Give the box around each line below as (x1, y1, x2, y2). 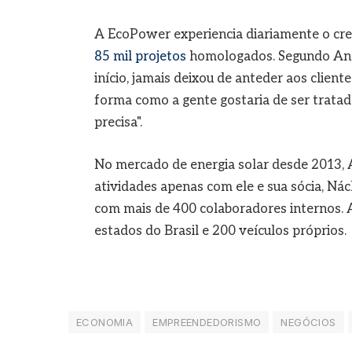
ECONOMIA (76, 316, 134, 329)
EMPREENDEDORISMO (152, 316, 262, 329)
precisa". (93, 115, 142, 130)
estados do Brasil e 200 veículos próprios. (93, 222, 346, 239)
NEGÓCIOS (280, 316, 336, 329)
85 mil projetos (93, 49, 186, 64)
